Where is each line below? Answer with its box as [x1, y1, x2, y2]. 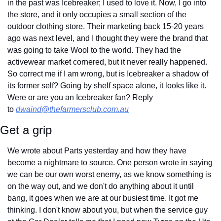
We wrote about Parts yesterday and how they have [7, 146, 186, 155]
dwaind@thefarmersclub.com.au [16, 105, 129, 113]
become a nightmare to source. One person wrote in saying [7, 158, 213, 167]
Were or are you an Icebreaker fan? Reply [7, 93, 153, 102]
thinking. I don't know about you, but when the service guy [7, 205, 208, 214]
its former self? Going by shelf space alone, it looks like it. [7, 81, 206, 90]
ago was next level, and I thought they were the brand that [7, 34, 208, 42]
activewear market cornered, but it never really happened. [7, 57, 207, 66]
